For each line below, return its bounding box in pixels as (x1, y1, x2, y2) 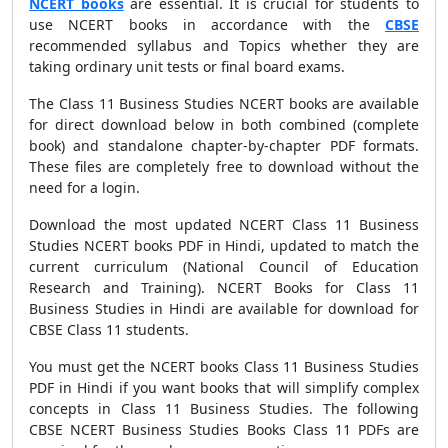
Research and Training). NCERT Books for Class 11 (29, 278, 419, 297)
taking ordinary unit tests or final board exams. (29, 57, 345, 76)
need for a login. (29, 178, 140, 197)
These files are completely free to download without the (29, 157, 419, 176)
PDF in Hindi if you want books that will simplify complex (29, 378, 419, 397)
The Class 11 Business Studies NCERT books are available (29, 94, 419, 113)
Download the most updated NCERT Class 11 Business (29, 215, 419, 234)
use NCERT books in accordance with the (29, 15, 385, 34)
